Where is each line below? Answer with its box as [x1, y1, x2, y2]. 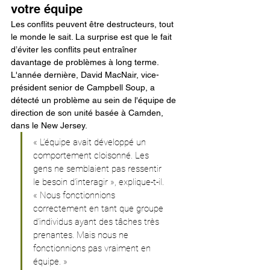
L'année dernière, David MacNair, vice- [11, 70, 159, 80]
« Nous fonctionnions [33, 190, 118, 201]
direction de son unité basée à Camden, [11, 108, 166, 118]
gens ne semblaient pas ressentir [33, 163, 164, 174]
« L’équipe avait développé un [33, 137, 148, 148]
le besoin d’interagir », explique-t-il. [33, 177, 166, 187]
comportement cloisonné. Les [33, 150, 151, 161]
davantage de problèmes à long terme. [11, 57, 159, 67]
